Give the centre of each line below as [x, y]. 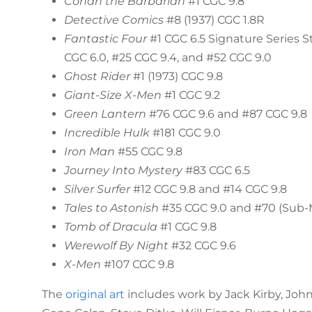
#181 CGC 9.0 [185, 133]
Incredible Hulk [107, 133]
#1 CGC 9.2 [190, 95]
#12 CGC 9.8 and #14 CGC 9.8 [208, 189]
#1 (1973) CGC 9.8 [176, 77]
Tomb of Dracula [110, 227]
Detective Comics [114, 20]
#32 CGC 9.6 [202, 246]
